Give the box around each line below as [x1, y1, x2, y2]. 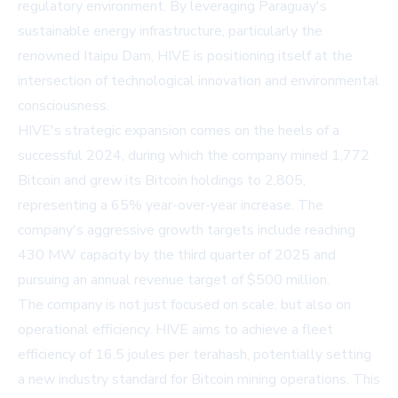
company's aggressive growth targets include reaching [18, 219, 355, 240]
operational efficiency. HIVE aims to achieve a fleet [18, 319, 333, 339]
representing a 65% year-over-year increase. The [18, 195, 323, 215]
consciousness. [18, 95, 109, 115]
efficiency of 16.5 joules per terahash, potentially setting [18, 344, 371, 364]
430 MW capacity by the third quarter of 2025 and [18, 244, 336, 265]
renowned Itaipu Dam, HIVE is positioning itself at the [18, 45, 353, 66]
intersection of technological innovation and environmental [18, 70, 379, 91]
